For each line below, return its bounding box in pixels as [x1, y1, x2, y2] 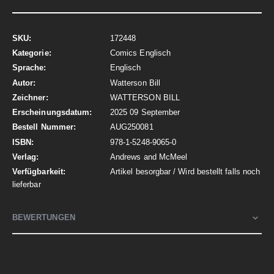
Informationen [12, 45, 61, 55]
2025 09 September [110, 108, 180, 117]
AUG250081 [110, 122, 154, 132]
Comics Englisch [110, 48, 171, 58]
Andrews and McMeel [110, 152, 188, 161]
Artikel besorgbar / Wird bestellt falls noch [110, 167, 261, 177]
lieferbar [12, 180, 41, 190]
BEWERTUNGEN [12, 213, 75, 223]
